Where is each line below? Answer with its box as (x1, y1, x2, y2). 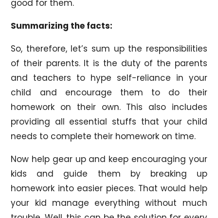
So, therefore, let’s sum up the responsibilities (11, 42, 207, 54)
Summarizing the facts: (11, 19, 113, 32)
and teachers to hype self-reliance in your (11, 72, 207, 84)
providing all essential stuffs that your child (11, 115, 207, 127)
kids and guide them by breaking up (11, 167, 207, 180)
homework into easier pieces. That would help (11, 182, 207, 194)
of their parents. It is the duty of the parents (11, 57, 207, 69)
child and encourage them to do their (11, 86, 207, 98)
